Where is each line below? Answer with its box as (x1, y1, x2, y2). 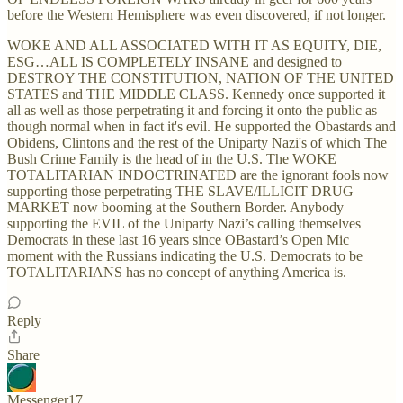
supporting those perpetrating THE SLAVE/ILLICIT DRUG (7, 184, 354, 199)
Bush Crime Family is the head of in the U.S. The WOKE (7, 151, 336, 166)
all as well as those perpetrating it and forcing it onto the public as (7, 103, 377, 118)
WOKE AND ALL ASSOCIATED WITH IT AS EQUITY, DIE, (7, 38, 381, 53)
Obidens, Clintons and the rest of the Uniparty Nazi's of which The (7, 135, 387, 150)
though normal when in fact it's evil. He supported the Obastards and (7, 119, 396, 134)
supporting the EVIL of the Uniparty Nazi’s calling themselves (7, 216, 361, 231)
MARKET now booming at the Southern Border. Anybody (7, 200, 344, 215)
